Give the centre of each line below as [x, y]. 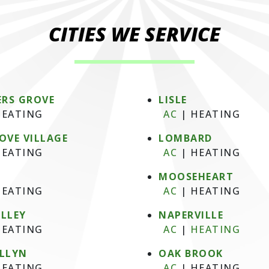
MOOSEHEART [196, 177]
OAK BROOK [191, 253]
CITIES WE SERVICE [134, 34]
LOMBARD [186, 138]
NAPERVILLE [191, 215]
